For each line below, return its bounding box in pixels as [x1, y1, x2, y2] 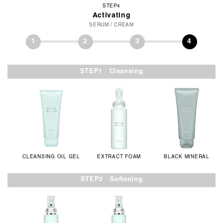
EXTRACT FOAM [97, 154, 141, 159]
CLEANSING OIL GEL [22, 154, 80, 159]
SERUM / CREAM [89, 22, 134, 27]
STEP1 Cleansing [80, 68, 143, 75]
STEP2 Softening [80, 177, 143, 183]
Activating [92, 12, 131, 19]
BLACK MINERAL [164, 154, 210, 159]
